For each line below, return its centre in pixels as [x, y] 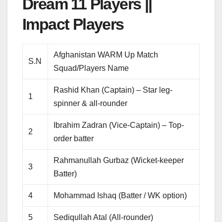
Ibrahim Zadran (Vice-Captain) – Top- [119, 125]
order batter [74, 138]
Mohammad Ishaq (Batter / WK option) [120, 195]
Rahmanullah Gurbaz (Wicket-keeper [119, 160]
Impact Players [73, 24]
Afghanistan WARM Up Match [106, 55]
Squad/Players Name [91, 68]
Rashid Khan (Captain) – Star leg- [113, 90]
